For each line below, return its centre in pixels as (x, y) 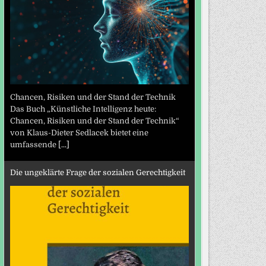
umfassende (34, 145)
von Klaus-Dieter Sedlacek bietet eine (79, 133)
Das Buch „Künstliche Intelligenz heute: (83, 109)
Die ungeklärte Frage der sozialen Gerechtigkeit (97, 172)
